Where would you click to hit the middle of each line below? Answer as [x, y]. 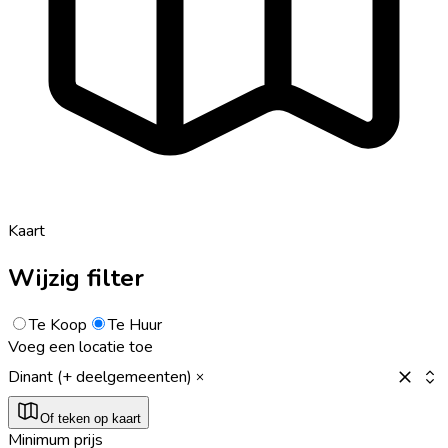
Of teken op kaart [90, 418]
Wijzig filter [76, 277]
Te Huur [135, 324]
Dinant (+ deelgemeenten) [100, 376]
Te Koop [58, 324]
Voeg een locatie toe [80, 346]
